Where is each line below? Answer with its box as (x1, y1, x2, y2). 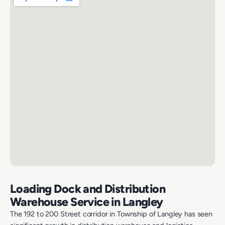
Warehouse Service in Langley (10, 195, 163, 209)
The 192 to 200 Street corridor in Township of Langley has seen (10, 209, 212, 219)
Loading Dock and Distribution (10, 182, 166, 196)
